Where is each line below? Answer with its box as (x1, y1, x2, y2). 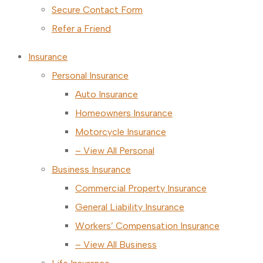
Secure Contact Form (52, 4, 143, 15)
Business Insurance (52, 164, 131, 175)
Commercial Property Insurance (75, 183, 207, 194)
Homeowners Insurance (75, 107, 173, 119)
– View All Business (75, 239, 157, 250)
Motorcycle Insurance (75, 126, 166, 137)
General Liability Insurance (75, 201, 184, 213)
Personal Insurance (52, 70, 129, 81)
